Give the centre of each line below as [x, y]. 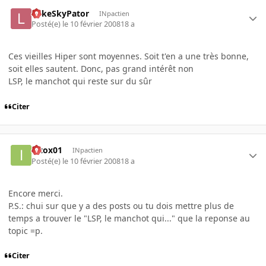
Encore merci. [36, 193]
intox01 [47, 150]
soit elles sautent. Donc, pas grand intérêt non [101, 68]
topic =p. [26, 230]
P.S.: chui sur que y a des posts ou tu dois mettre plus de [121, 205]
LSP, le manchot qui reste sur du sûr [80, 81]
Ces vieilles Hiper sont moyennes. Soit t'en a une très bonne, [129, 56]
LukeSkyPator [61, 13]
